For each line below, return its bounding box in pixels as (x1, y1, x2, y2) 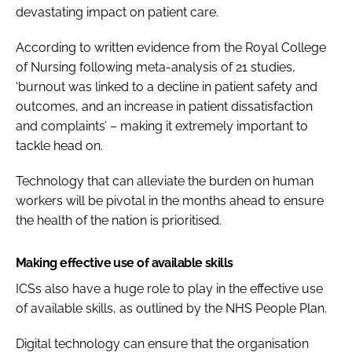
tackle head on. (16, 137, 103, 153)
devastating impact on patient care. (16, 4, 218, 20)
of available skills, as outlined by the (16, 300, 225, 316)
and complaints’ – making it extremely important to (16, 118, 308, 134)
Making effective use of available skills (16, 255, 233, 270)
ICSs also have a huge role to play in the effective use (16, 280, 323, 296)
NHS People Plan (225, 300, 324, 316)
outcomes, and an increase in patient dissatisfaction (16, 98, 313, 114)
